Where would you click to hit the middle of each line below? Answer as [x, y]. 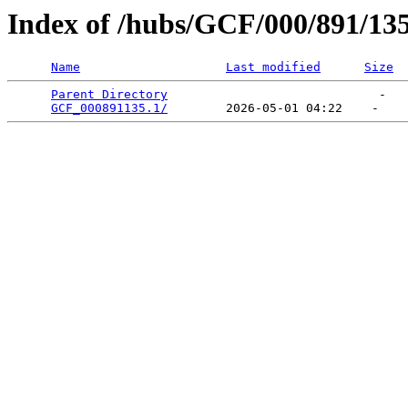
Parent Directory [109, 95]
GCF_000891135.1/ [109, 108]
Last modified [273, 67]
